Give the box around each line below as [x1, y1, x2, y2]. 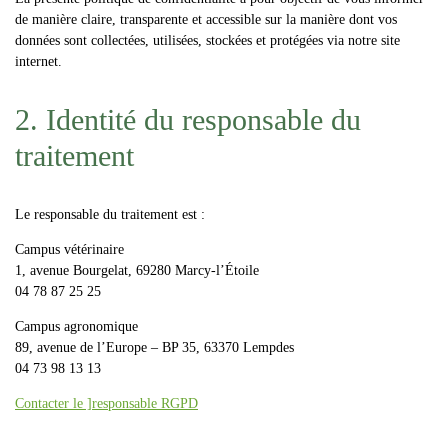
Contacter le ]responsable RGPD [15, 395, 198, 411]
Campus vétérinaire [15, 241, 124, 257]
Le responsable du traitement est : [15, 206, 205, 222]
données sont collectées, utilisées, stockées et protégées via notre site [15, 32, 400, 48]
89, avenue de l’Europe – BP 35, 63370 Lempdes [15, 339, 294, 355]
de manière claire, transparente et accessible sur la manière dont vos [15, 11, 397, 27]
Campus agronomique [15, 318, 138, 334]
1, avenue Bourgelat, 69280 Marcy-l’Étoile [15, 262, 259, 278]
